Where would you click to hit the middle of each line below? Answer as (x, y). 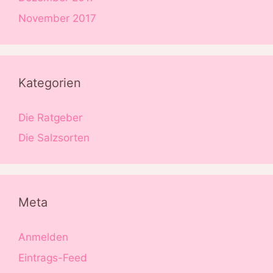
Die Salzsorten (54, 138)
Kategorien (50, 83)
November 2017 (57, 18)
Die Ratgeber (50, 117)
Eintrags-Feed (53, 257)
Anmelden (43, 237)
